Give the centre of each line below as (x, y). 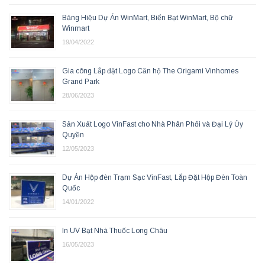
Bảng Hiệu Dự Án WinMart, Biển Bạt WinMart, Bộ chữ (148, 17)
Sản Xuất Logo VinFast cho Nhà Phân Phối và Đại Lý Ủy (153, 124)
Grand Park (81, 81)
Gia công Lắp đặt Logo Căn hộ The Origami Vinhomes (150, 71)
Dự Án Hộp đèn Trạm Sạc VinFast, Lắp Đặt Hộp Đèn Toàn (155, 177)
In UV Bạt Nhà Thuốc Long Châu (115, 230)
